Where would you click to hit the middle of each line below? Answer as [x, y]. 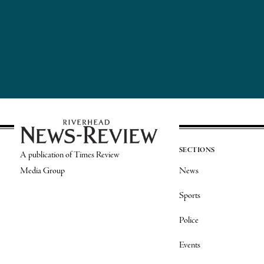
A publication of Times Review [70, 155]
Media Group [42, 171]
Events [189, 245]
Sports [189, 196]
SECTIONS [197, 150]
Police [189, 220]
